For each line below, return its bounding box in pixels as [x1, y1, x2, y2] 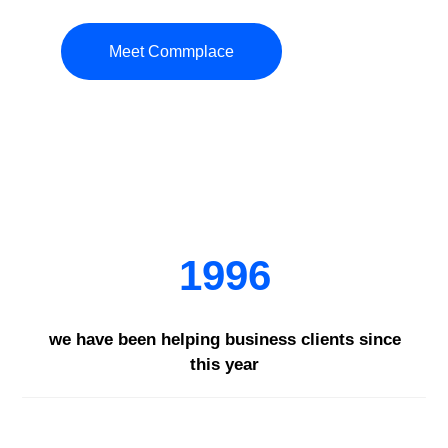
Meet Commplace [109, 42, 235, 60]
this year [190, 354, 259, 374]
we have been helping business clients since [48, 329, 401, 349]
